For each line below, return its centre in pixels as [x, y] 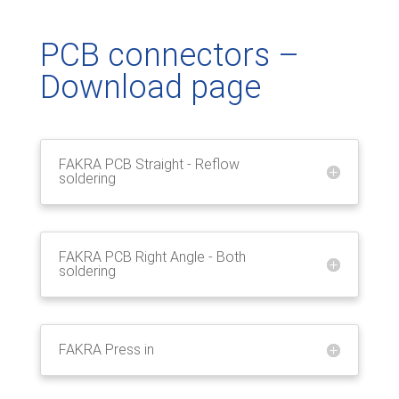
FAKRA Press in [106, 350]
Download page [150, 87]
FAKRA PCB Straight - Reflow [149, 164]
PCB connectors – [169, 55]
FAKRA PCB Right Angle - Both [152, 257]
